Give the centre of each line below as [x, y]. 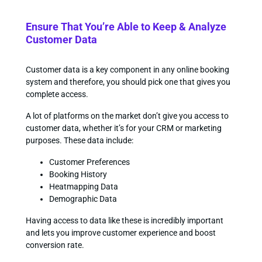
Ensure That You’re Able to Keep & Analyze [126, 26]
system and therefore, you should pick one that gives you [128, 82]
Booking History [78, 174]
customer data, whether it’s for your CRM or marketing [123, 128]
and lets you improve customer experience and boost [120, 232]
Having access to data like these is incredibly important [124, 220]
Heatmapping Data [83, 186]
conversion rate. [55, 245]
